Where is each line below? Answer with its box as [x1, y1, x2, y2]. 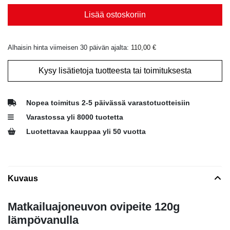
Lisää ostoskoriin [84, 10, 146, 19]
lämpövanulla [8, 213, 79, 226]
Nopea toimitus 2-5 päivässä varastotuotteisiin [26, 99, 190, 107]
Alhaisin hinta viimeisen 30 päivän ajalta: [8, 43, 131, 51]
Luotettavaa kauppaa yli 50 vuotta [26, 127, 146, 136]
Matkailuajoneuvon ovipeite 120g [8, 200, 180, 213]
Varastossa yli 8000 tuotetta [26, 113, 123, 121]
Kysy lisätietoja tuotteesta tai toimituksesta [39, 66, 191, 75]
